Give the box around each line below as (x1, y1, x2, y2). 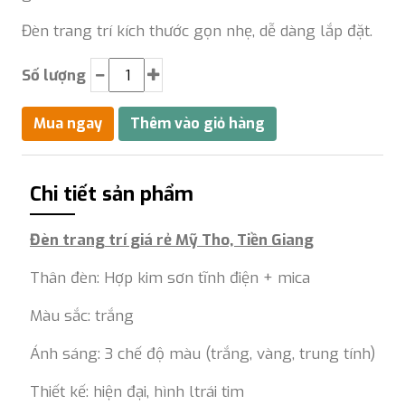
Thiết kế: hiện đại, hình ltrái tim (30, 381, 244, 402)
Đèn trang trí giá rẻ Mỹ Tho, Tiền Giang (30, 230, 314, 250)
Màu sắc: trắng (30, 306, 134, 326)
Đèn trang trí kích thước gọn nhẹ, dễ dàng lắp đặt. (22, 21, 372, 42)
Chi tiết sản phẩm (30, 181, 193, 207)
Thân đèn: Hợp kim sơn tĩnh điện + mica (30, 268, 310, 288)
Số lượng (22, 64, 86, 86)
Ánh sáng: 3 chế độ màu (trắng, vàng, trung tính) (30, 344, 375, 364)
